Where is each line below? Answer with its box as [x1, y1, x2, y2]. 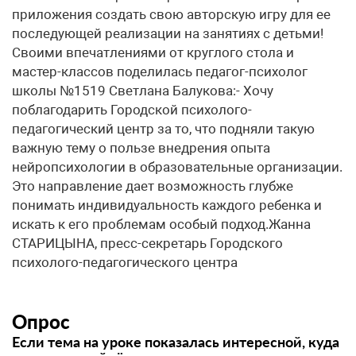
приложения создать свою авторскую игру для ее [12, 6, 331, 22]
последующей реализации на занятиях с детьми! [12, 25, 323, 41]
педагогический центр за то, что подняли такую [12, 121, 315, 137]
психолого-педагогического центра [12, 254, 238, 270]
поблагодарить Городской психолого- [12, 102, 252, 118]
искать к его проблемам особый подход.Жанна [12, 216, 311, 232]
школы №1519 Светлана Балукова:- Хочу [12, 83, 273, 99]
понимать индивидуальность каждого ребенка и [12, 197, 322, 213]
